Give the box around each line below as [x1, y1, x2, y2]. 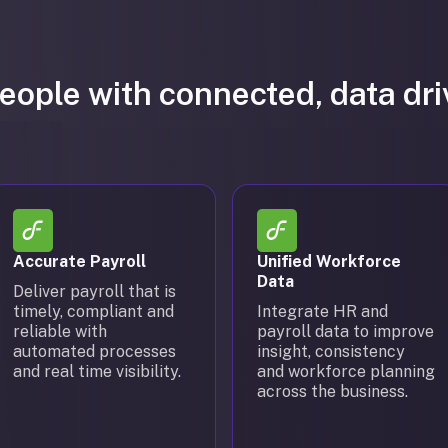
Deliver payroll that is [13, 282, 176, 302]
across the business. [257, 382, 408, 402]
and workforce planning [257, 362, 435, 382]
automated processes [13, 342, 176, 362]
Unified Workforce [257, 252, 401, 272]
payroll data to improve [257, 322, 434, 342]
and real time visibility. [13, 362, 181, 382]
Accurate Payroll [13, 252, 146, 272]
